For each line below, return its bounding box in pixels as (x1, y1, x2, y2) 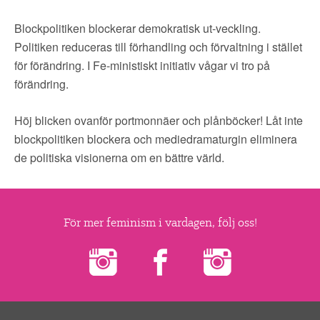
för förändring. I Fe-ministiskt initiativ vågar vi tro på (14, 57, 270, 74)
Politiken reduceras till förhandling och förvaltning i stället (14, 39, 302, 55)
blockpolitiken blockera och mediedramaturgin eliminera (14, 131, 297, 147)
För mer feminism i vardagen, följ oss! (63, 214, 257, 230)
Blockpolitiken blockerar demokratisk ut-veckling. (14, 20, 261, 36)
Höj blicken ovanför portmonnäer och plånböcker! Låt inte (14, 112, 303, 129)
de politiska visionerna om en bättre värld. (14, 149, 224, 166)
